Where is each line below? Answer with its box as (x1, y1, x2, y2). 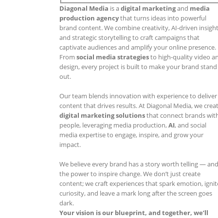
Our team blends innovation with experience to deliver (59, 91, 217, 100)
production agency (59, 13, 119, 22)
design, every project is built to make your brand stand (59, 62, 217, 71)
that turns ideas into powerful (119, 13, 206, 22)
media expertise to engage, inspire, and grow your (59, 130, 203, 139)
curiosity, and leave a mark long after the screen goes (59, 188, 212, 198)
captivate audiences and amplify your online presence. (59, 42, 216, 52)
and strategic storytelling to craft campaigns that (59, 33, 200, 42)
